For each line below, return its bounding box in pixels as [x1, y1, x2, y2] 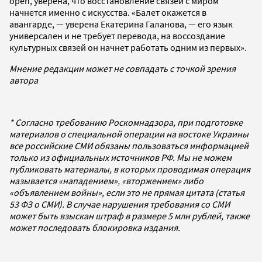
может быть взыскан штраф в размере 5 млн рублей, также [9, 209, 250, 222]
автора [9, 74, 38, 86]
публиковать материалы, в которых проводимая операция [9, 163, 250, 175]
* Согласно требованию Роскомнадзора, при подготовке [9, 116, 243, 128]
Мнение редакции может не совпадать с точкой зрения [9, 62, 236, 74]
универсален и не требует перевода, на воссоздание [9, 29, 225, 42]
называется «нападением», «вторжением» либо [9, 174, 204, 187]
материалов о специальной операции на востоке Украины [9, 127, 249, 140]
